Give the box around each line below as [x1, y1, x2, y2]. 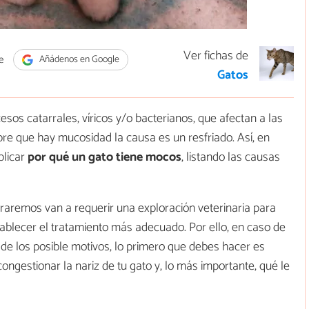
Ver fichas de [183, 46, 248, 67]
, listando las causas [181, 147, 280, 168]
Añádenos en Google [37, 52, 119, 68]
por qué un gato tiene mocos [25, 147, 181, 168]
